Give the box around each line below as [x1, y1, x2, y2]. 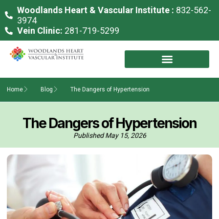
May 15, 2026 [105, 131, 146, 141]
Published [73, 131, 104, 141]
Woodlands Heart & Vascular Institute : [17, 5, 174, 15]
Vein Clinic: [17, 25, 63, 36]
